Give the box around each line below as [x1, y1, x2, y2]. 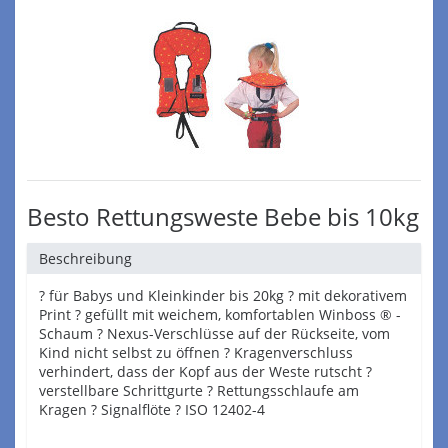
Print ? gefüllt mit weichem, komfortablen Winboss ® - [39, 305, 401, 324]
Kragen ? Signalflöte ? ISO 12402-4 [39, 400, 265, 419]
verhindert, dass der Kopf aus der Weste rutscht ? [39, 362, 372, 381]
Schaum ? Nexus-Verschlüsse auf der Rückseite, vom [39, 324, 390, 343]
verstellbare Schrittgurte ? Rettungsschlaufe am [39, 381, 359, 400]
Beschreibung [39, 249, 132, 268]
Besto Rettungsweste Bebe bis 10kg [27, 200, 419, 233]
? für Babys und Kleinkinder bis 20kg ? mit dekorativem [39, 286, 407, 305]
